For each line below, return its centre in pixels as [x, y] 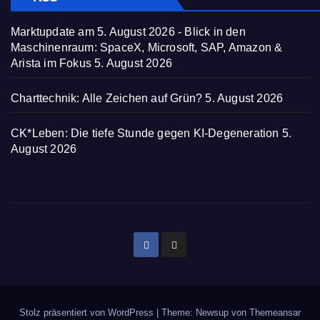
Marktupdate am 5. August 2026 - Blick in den [128, 32]
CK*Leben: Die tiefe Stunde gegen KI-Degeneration [145, 134]
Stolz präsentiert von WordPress [88, 313]
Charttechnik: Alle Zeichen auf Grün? [107, 99]
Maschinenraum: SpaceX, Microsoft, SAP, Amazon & [147, 48]
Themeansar [275, 313]
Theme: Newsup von [205, 313]
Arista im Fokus [51, 64]
